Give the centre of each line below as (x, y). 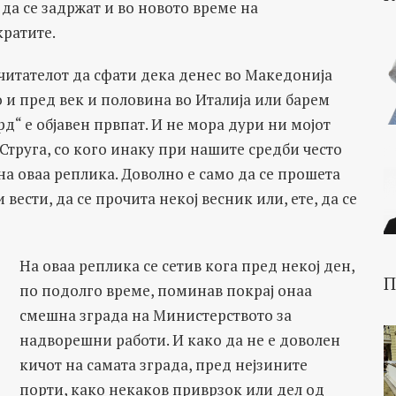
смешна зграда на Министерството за (155, 315)
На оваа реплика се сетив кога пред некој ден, (187, 266)
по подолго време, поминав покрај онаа (165, 290)
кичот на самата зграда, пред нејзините (163, 365)
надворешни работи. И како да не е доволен (179, 340)
